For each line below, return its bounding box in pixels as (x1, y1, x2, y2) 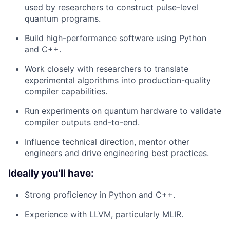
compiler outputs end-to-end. (25, 117, 140, 127)
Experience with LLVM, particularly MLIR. (25, 209, 183, 220)
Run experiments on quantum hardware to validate (25, 105, 221, 116)
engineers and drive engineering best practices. (25, 147, 209, 158)
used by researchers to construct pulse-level (25, 2, 198, 12)
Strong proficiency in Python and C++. (25, 189, 175, 200)
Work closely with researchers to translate (25, 63, 188, 74)
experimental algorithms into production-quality (25, 74, 211, 85)
